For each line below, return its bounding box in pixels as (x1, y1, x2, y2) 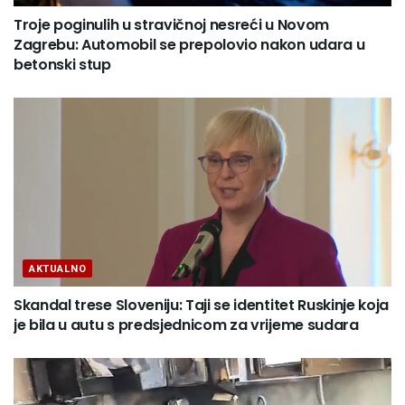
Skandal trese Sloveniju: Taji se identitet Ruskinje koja (14, 294, 390, 316)
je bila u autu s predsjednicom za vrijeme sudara (14, 314, 359, 335)
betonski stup (14, 53, 111, 75)
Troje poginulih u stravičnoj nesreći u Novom (14, 14, 329, 35)
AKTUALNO (29, 260, 87, 277)
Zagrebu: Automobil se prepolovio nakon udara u (14, 33, 365, 55)
